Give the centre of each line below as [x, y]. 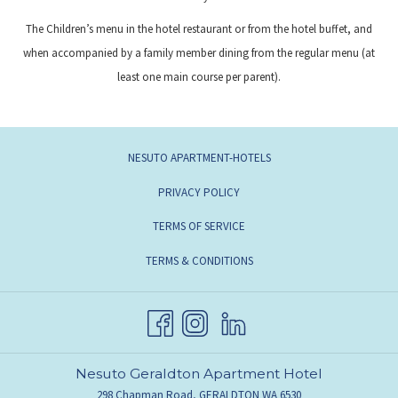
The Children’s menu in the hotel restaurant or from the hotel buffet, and [199, 29]
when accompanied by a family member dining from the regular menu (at [199, 53]
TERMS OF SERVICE [199, 227]
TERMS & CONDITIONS [199, 260]
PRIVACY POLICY [199, 192]
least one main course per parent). [199, 77]
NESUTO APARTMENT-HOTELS [199, 158]
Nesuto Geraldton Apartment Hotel [199, 373]
